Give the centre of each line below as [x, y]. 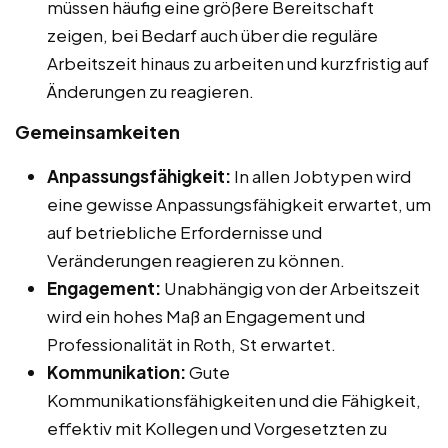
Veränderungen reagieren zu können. [196, 259]
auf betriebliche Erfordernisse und [184, 231]
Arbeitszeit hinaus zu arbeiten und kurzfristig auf [238, 62]
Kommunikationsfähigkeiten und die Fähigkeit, [234, 399]
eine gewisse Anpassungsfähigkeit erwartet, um [239, 203]
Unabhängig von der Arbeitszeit [290, 287]
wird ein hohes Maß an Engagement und [206, 315]
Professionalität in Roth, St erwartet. [191, 343]
